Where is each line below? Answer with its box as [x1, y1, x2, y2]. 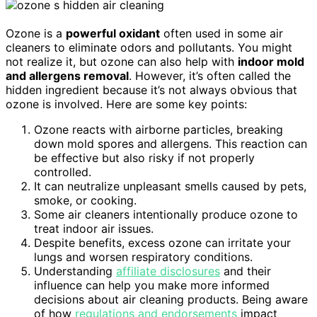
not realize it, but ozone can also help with [6, 54, 238, 69]
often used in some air [160, 25, 283, 40]
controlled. [34, 164, 91, 179]
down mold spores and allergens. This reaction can [34, 136, 307, 151]
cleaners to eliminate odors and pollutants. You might [6, 40, 292, 54]
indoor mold [238, 54, 304, 69]
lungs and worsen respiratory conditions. [34, 249, 253, 264]
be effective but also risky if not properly [34, 150, 255, 165]
